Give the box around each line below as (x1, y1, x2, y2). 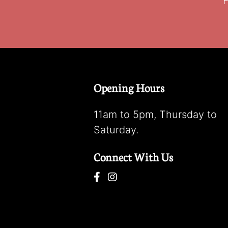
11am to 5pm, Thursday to (94, 108, 217, 121)
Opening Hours (94, 79, 164, 95)
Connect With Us (94, 149, 173, 164)
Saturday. (94, 124, 138, 136)
